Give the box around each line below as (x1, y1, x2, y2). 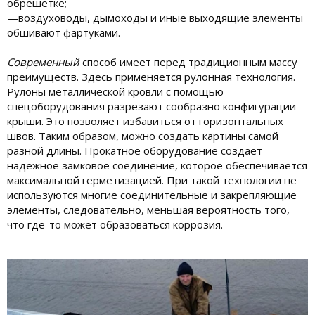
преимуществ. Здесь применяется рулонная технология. (7, 69, 295, 84)
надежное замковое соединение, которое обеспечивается (7, 157, 307, 172)
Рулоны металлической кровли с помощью (7, 84, 224, 98)
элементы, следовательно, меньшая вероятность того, (7, 202, 290, 217)
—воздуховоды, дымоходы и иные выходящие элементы (7, 10, 303, 25)
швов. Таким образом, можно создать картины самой (7, 128, 278, 143)
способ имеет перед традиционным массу (82, 54, 297, 69)
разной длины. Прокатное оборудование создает (7, 143, 262, 157)
